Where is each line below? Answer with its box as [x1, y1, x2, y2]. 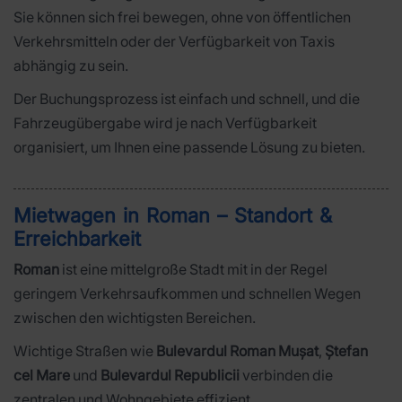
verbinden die [240, 366, 333, 385]
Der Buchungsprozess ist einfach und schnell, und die [13, 89, 360, 108]
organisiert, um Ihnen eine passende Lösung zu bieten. [13, 137, 365, 156]
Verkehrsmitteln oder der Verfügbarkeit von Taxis [13, 31, 335, 50]
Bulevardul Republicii [100, 366, 240, 385]
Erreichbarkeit [13, 227, 141, 251]
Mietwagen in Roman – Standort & [13, 204, 332, 228]
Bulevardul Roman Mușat [156, 342, 319, 361]
